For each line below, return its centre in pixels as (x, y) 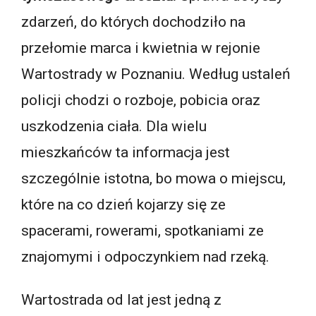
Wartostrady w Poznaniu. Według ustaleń (156, 74)
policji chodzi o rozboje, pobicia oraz (141, 100)
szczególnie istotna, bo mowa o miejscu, (153, 178)
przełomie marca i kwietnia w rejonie (141, 48)
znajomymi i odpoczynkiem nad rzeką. (145, 256)
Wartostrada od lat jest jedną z (121, 299)
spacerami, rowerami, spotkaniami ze (142, 230)
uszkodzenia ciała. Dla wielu (114, 126)
